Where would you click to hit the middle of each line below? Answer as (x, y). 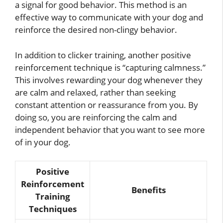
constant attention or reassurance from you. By (107, 105)
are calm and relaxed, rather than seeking (95, 92)
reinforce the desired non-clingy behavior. (96, 30)
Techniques (53, 209)
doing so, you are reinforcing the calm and (96, 117)
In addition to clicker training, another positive (103, 55)
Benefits (148, 190)
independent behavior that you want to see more (110, 129)
